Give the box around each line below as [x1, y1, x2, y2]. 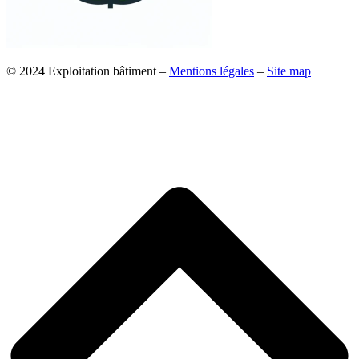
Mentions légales [169, 63, 254, 78]
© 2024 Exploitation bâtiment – [6, 63, 169, 78]
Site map [267, 63, 311, 78]
